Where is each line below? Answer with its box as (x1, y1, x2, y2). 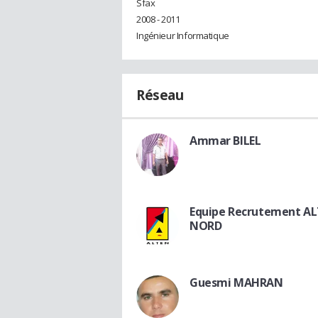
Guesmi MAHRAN (190, 275, 283, 291)
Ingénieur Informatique (136, 29, 229, 43)
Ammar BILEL (190, 133, 261, 149)
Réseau (136, 86, 184, 105)
